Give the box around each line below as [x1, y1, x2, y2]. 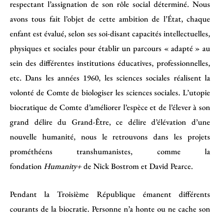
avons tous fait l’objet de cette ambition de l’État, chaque [10, 13, 210, 25]
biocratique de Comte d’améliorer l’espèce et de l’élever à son [10, 102, 210, 113]
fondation [10, 161, 44, 172]
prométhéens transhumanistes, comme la [10, 146, 210, 157]
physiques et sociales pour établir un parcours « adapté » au [10, 43, 210, 54]
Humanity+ [44, 161, 82, 172]
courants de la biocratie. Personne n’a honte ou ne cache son [10, 203, 210, 214]
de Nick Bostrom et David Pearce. [82, 161, 193, 172]
